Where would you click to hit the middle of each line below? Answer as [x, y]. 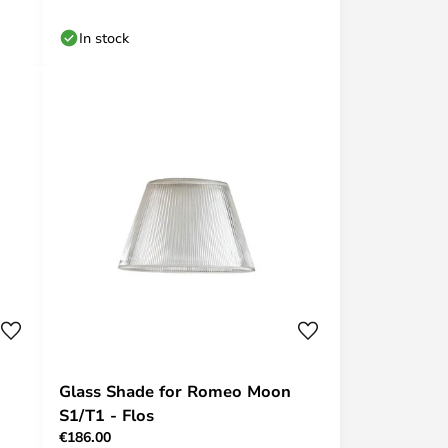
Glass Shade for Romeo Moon [175, 391]
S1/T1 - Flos [106, 415]
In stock [104, 37]
